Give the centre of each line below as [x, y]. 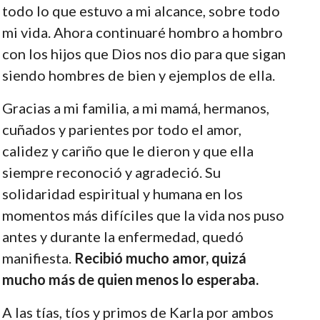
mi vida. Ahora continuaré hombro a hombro [142, 32]
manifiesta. [38, 257]
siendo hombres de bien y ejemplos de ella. [138, 75]
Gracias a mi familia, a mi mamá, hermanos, [135, 107]
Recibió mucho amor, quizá [160, 257]
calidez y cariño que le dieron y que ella [127, 150]
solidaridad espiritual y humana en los [122, 193]
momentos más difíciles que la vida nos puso [143, 215]
